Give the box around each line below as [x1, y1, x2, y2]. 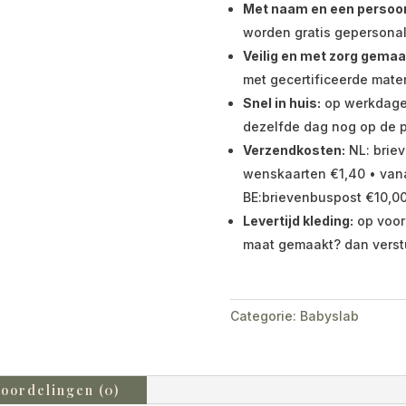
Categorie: [229, 308, 296, 324]
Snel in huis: [242, 94, 321, 111]
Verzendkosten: [242, 141, 345, 158]
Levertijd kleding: [242, 212, 353, 228]
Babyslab [299, 308, 359, 324]
